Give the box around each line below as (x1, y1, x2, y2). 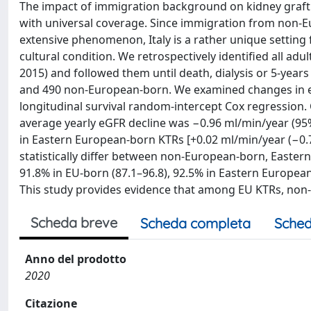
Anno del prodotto (25, 251, 126, 267)
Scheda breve (31, 214, 117, 231)
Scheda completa (140, 215, 251, 232)
